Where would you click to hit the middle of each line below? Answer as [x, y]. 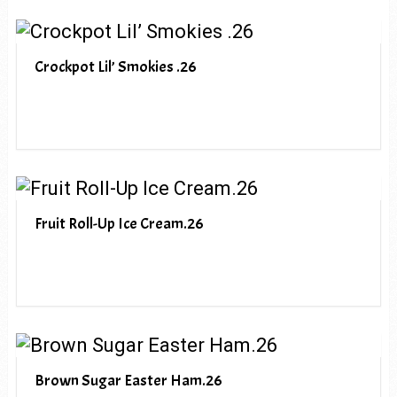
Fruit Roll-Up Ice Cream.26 [119, 223]
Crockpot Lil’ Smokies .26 [115, 66]
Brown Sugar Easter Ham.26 [128, 380]
